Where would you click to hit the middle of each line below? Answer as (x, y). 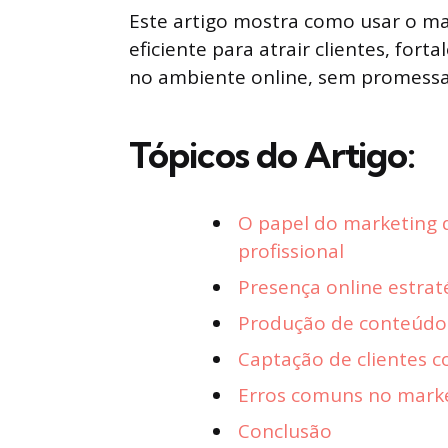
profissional (291, 251)
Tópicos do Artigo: (272, 155)
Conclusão (285, 431)
